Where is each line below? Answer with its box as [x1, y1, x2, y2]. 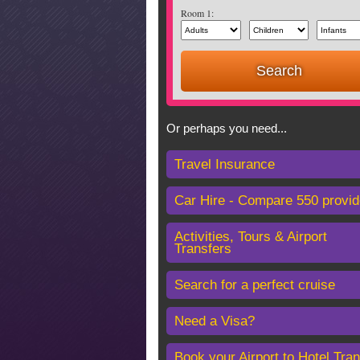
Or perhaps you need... [166, 121, 287, 135]
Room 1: [181, 6, 214, 19]
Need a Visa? [174, 313, 255, 329]
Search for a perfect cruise [174, 277, 335, 292]
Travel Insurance [174, 157, 275, 172]
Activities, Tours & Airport [174, 229, 327, 244]
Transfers [174, 241, 231, 256]
